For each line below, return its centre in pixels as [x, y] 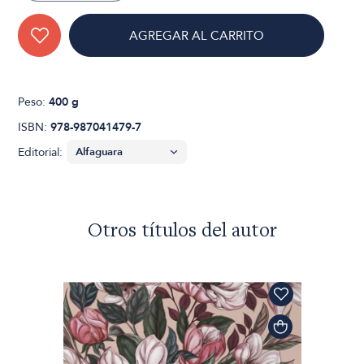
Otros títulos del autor [182, 232]
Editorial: [41, 153]
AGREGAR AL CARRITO [197, 36]
